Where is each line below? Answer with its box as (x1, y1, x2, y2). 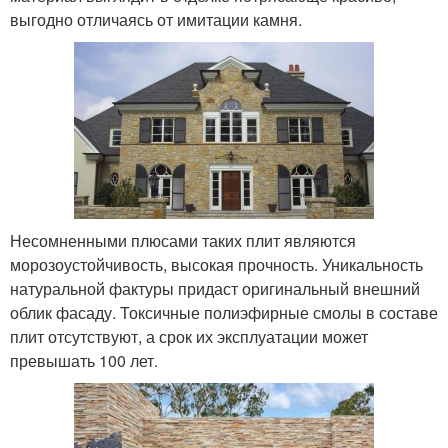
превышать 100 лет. (10, 349, 158, 373)
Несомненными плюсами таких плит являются (10, 229, 356, 253)
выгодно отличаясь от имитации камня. (10, 7, 302, 31)
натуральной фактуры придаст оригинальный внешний (10, 277, 420, 301)
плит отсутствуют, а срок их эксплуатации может (10, 325, 368, 349)
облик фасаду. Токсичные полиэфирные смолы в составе (10, 301, 438, 325)
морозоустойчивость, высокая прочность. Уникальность (10, 253, 423, 277)
